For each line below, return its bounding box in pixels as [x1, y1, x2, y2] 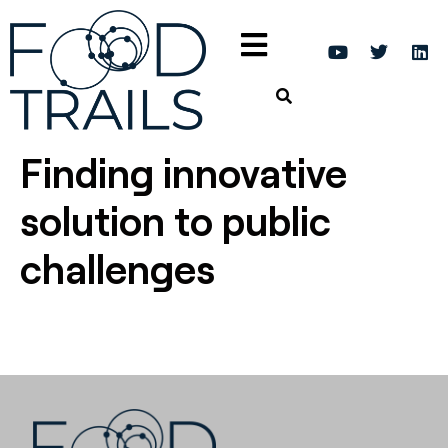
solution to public [20, 196, 331, 245]
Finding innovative [20, 148, 347, 197]
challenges [20, 244, 215, 293]
